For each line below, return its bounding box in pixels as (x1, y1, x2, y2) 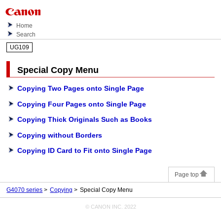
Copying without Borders (17, 131, 103, 139)
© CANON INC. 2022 (85, 203, 136, 210)
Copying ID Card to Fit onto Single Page (17, 146, 152, 154)
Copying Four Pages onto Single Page (17, 100, 147, 108)
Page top (174, 171, 199, 178)
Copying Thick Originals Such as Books (17, 115, 152, 124)
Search (16, 31, 36, 38)
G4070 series (6, 186, 43, 193)
